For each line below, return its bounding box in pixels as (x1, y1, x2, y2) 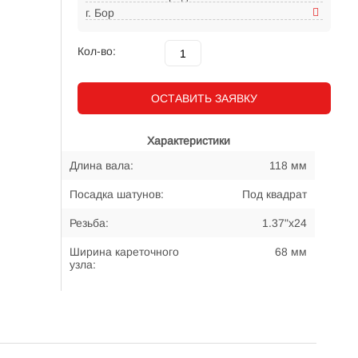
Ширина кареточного (70, 245, 179, 258)
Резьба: (70, 217, 109, 229)
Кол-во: (78, 45, 116, 58)
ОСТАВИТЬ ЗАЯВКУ (151, 92, 257, 105)
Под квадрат (242, 188, 307, 201)
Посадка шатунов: (70, 188, 164, 201)
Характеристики (146, 134, 230, 147)
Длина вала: (70, 159, 133, 172)
